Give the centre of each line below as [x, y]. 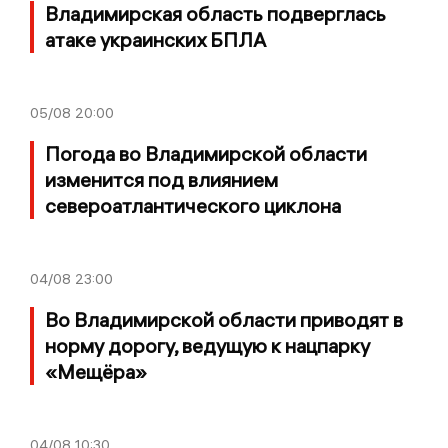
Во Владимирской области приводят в [224, 320]
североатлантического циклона [193, 206]
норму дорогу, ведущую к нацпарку [207, 346]
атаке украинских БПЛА [155, 40]
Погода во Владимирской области [206, 154]
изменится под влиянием [161, 180]
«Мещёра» [96, 372]
